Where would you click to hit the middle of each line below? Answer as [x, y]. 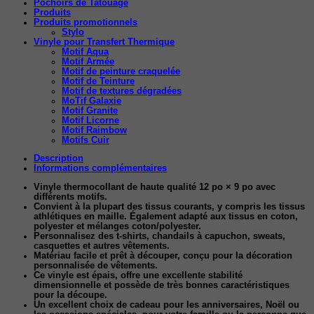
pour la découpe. [70, 295]
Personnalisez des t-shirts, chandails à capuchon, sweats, [159, 236]
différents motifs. [70, 197]
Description [59, 159]
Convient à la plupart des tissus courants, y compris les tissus [169, 207]
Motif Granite [90, 110]
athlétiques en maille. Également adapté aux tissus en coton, [166, 217]
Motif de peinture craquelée [121, 71]
